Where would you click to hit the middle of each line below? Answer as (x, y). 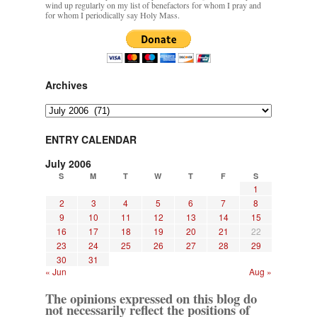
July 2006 (68, 164)
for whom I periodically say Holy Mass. (113, 15)
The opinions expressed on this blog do (151, 299)
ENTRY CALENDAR (91, 140)
